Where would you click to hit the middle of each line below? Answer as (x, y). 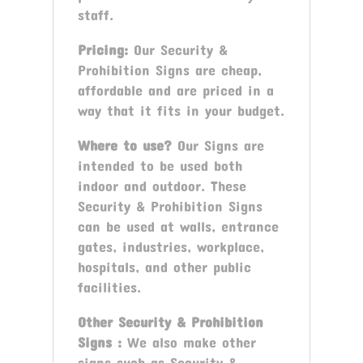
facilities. (109, 286)
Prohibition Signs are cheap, (169, 69)
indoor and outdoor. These (162, 185)
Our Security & (177, 49)
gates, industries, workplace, (171, 246)
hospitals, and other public (164, 266)
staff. (95, 14)
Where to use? (124, 145)
